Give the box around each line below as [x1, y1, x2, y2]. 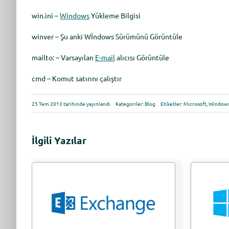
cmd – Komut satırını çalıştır [31, 74, 122, 83]
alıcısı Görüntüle [114, 53, 169, 62]
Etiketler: [160, 99, 184, 107]
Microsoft [183, 99, 207, 107]
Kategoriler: [115, 99, 145, 107]
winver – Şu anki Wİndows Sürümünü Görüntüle [31, 32, 182, 41]
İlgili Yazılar [31, 134, 86, 147]
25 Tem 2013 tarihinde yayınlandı [31, 99, 110, 107]
